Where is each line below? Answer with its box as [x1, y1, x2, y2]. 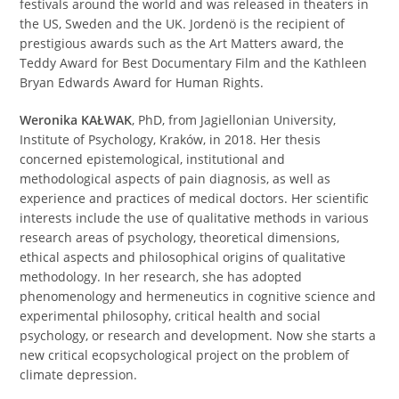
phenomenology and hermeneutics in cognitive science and [20, 287, 377, 305]
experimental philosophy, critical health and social [20, 306, 322, 324]
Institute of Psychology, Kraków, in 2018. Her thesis [20, 130, 322, 148]
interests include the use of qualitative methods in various [20, 208, 370, 226]
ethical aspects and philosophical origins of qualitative [20, 248, 346, 265]
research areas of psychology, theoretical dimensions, [20, 228, 340, 246]
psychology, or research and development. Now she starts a [20, 326, 377, 344]
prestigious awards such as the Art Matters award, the [20, 34, 345, 52]
